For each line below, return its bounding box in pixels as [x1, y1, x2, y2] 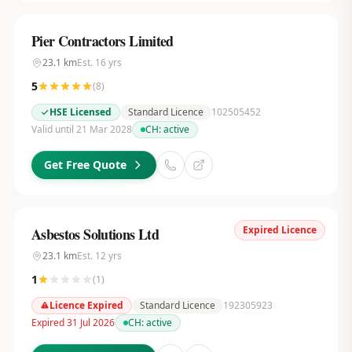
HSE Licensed [49, 105, 112, 119]
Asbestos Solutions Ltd [31, 224, 159, 244]
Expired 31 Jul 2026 [31, 316, 115, 329]
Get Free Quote [43, 157, 126, 172]
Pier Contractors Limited [31, 31, 174, 51]
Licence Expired [49, 299, 123, 312]
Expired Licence [243, 223, 317, 236]
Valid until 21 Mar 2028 [31, 123, 132, 136]
